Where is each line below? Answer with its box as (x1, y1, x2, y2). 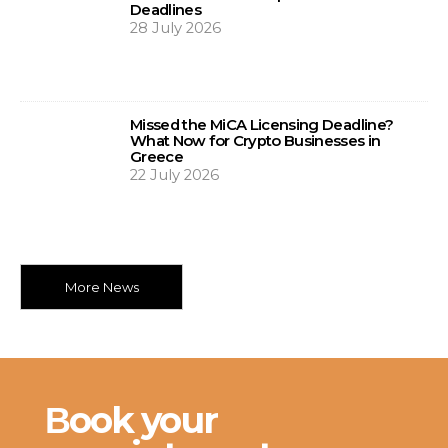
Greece (130, 147, 184, 166)
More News (64, 279, 139, 296)
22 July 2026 (130, 165, 219, 184)
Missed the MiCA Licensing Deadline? (130, 115, 394, 134)
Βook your (45, 397, 217, 442)
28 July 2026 (130, 18, 221, 37)
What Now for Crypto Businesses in (130, 131, 381, 150)
